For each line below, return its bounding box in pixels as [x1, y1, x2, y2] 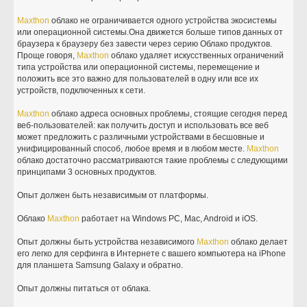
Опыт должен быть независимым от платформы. [17, 191, 209, 200]
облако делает [229, 237, 288, 247]
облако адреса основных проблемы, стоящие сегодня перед [49, 109, 288, 119]
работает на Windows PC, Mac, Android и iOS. [79, 214, 258, 223]
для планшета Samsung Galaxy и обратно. [17, 260, 184, 270]
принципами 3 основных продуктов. [17, 167, 157, 177]
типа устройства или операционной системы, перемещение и [17, 62, 260, 72]
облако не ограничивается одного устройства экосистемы [49, 16, 278, 25]
